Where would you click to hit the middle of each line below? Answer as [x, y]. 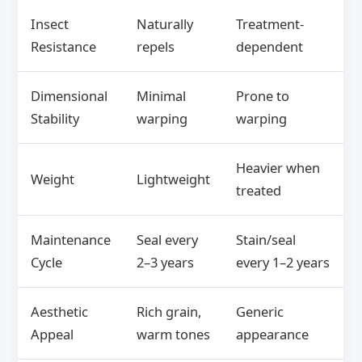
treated [259, 191]
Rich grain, [169, 312]
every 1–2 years [283, 263]
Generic [260, 312]
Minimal [162, 96]
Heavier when [278, 168]
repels [156, 47]
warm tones [174, 335]
